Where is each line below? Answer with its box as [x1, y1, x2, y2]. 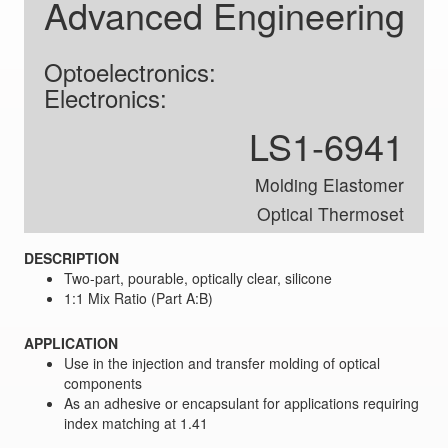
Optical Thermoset [257, 201, 405, 227]
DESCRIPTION [23, 248, 119, 269]
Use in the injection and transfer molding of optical [63, 353, 380, 374]
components [63, 373, 142, 394]
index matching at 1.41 [63, 413, 208, 434]
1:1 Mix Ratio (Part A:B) [63, 288, 213, 309]
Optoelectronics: [43, 54, 216, 90]
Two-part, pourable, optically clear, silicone [63, 268, 332, 289]
